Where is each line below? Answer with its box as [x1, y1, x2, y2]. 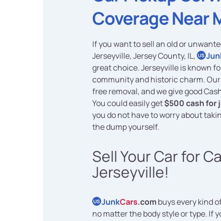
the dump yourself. [92, 121, 159, 133]
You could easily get [92, 98, 164, 109]
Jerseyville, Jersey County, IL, [92, 50, 197, 62]
